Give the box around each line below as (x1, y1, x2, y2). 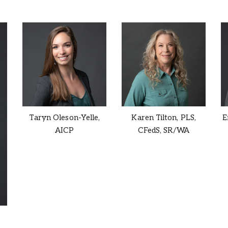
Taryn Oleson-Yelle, (28, 112, 100, 122)
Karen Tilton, (131, 112, 179, 122)
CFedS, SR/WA (137, 125, 189, 135)
